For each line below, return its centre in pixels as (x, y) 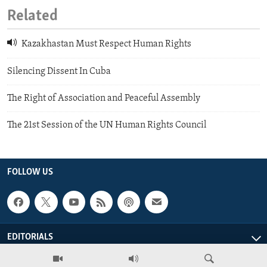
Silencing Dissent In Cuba (59, 71)
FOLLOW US (30, 172)
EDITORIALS (30, 237)
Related (32, 16)
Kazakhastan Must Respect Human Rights (105, 44)
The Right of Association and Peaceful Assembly (104, 98)
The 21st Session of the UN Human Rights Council (107, 125)
